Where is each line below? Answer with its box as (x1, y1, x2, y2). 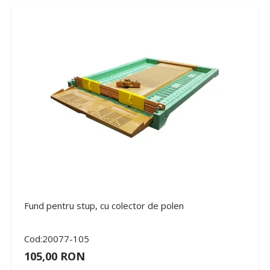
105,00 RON (24, 248, 85, 263)
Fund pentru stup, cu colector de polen (24, 199, 184, 212)
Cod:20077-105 (24, 232, 89, 245)
